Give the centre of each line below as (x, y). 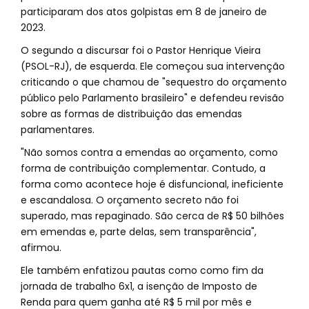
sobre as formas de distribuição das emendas (131, 114)
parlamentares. (58, 130)
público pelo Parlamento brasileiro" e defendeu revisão (152, 98)
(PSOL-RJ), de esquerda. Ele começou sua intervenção (153, 66)
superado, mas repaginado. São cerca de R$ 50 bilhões (152, 216)
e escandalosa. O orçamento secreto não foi (130, 200)
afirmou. (41, 248)
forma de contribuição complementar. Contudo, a (143, 168)
